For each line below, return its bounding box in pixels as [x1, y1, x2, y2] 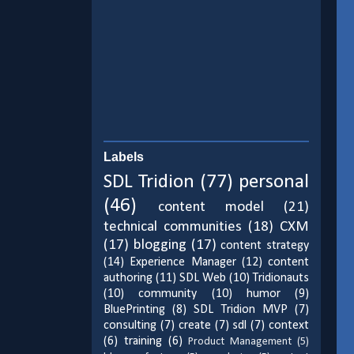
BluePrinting [104, 303, 165, 317]
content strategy [220, 239, 309, 253]
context [269, 319, 310, 333]
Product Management [188, 336, 292, 348]
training [123, 335, 162, 348]
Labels [104, 150, 144, 164]
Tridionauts [253, 272, 309, 285]
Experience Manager [130, 256, 236, 269]
